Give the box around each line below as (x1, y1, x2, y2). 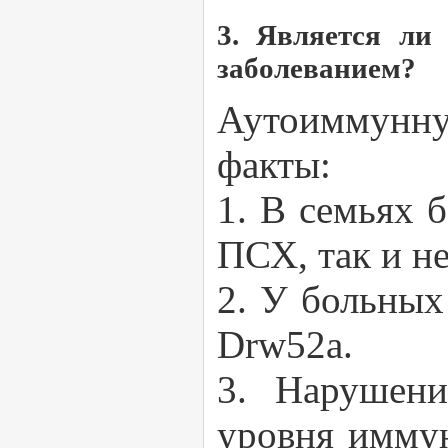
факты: (217, 143, 331, 186)
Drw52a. (217, 323, 353, 366)
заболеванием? (217, 52, 416, 84)
